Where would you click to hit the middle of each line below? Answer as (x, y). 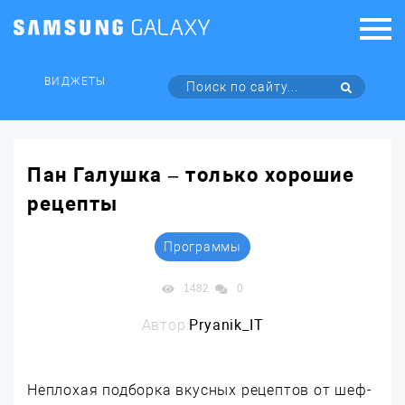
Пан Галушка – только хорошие (191, 175)
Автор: (165, 325)
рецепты (73, 204)
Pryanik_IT (226, 325)
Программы (202, 247)
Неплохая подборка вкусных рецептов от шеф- (200, 390)
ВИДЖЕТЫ (75, 81)
